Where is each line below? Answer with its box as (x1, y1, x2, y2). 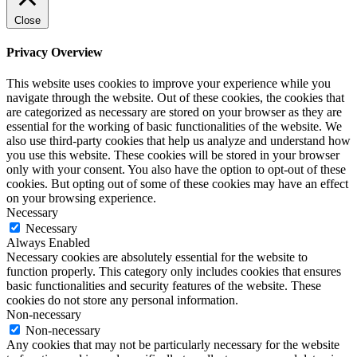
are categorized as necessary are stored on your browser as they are (6, 105, 342, 120)
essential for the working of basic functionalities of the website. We (6, 120, 342, 134)
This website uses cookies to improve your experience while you (6, 76, 331, 91)
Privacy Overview (6, 45, 103, 60)
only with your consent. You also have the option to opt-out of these (6, 163, 346, 177)
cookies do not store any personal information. (6, 293, 238, 308)
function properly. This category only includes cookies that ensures (6, 265, 341, 279)
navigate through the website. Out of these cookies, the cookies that (6, 91, 344, 105)
